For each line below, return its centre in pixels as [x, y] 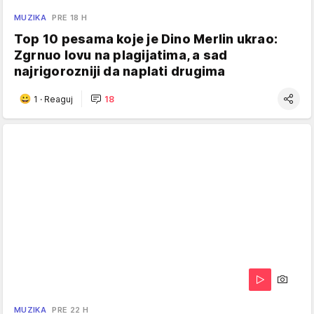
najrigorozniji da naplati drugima [120, 71]
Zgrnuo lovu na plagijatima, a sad [121, 55]
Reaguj [59, 99]
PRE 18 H [70, 18]
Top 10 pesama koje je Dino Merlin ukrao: [146, 39]
